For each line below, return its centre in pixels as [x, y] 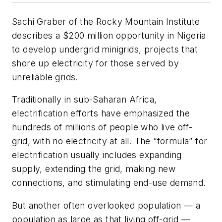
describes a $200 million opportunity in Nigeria [109, 35]
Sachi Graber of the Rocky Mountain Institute [106, 21]
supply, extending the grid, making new [94, 169]
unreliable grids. [45, 77]
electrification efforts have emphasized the [101, 113]
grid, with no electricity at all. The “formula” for [110, 141]
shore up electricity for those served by [95, 63]
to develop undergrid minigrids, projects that [105, 49]
